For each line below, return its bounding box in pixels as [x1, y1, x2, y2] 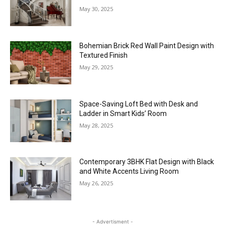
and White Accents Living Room [79, 167, 179, 176]
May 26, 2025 [79, 179, 114, 187]
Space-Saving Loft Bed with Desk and [79, 99, 198, 108]
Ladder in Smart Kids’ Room [79, 109, 167, 118]
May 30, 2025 [79, 5, 114, 13]
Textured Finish [79, 51, 128, 59]
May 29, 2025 [79, 63, 114, 71]
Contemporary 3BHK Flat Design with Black [79, 158, 214, 166]
